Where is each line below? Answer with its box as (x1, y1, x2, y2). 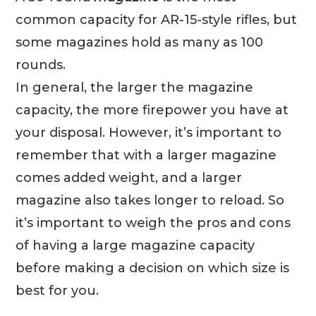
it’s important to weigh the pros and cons (16, 214, 291, 231)
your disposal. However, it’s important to (16, 124, 282, 140)
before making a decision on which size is (16, 260, 290, 276)
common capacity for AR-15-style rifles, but (16, 11, 298, 28)
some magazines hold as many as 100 (16, 34, 264, 50)
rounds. (16, 56, 66, 73)
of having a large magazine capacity (16, 237, 255, 253)
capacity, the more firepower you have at (16, 102, 289, 118)
